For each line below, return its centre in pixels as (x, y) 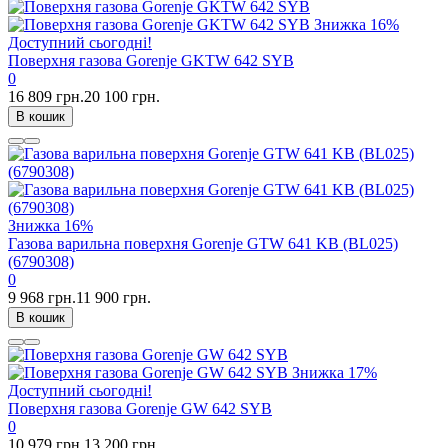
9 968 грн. (42, 298)
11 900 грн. (113, 298)
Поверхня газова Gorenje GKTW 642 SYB (151, 61)
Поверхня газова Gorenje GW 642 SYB (140, 409)
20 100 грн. (122, 97)
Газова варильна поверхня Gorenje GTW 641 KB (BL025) (203, 244)
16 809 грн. (46, 97)
